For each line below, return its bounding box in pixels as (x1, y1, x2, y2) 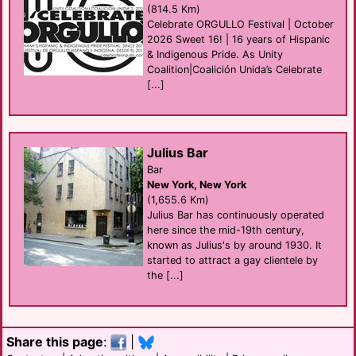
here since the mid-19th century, (147, 223, 304, 236)
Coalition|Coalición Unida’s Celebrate (147, 63, 322, 75)
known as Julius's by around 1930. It (147, 238, 322, 251)
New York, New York (147, 178, 246, 191)
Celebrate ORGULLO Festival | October (147, 17, 334, 30)
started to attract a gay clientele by (147, 253, 318, 266)
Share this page (6, 333, 103, 350)
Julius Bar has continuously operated (147, 208, 324, 221)
